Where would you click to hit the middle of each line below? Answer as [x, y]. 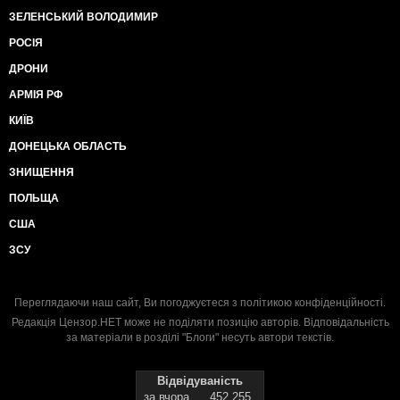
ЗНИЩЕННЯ [42, 172]
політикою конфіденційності [312, 302]
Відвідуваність [200, 380]
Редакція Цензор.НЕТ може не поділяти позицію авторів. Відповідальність [200, 322]
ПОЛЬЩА [34, 198]
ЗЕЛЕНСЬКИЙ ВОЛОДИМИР [83, 17]
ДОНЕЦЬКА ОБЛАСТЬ [68, 146]
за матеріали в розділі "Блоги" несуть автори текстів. [200, 337]
